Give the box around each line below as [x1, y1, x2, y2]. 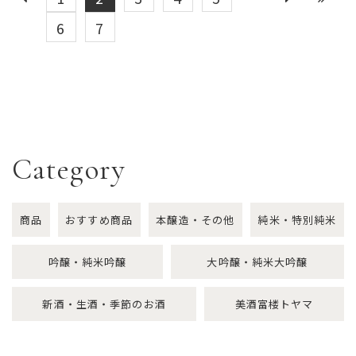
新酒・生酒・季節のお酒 [42, 296, 166, 311]
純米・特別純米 [257, 211, 337, 227]
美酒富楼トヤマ [234, 296, 314, 311]
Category [12, 152, 126, 188]
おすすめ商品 [65, 211, 133, 227]
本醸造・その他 [156, 211, 235, 227]
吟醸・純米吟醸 [48, 253, 127, 269]
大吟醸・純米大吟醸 [207, 253, 308, 269]
